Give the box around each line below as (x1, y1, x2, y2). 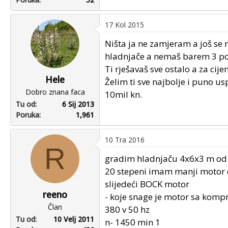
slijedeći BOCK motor (105, 178, 189, 190)
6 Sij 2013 (62, 99, 94, 109)
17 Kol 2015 (105, 19, 144, 30)
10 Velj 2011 (53, 214, 94, 224)
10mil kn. (105, 88, 142, 100)
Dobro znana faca (25, 87, 85, 97)
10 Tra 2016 (105, 134, 145, 145)
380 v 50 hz (105, 203, 150, 215)
